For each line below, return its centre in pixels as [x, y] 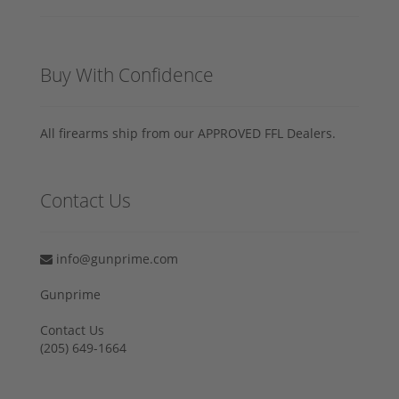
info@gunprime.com [115, 258]
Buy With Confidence [127, 74]
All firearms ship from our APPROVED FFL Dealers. [188, 133]
